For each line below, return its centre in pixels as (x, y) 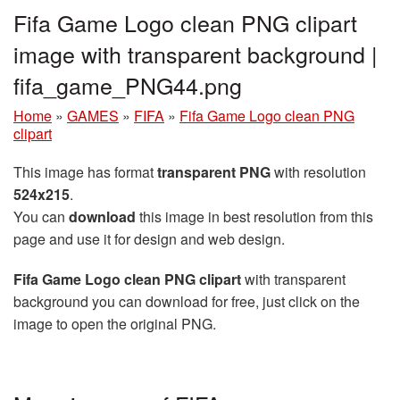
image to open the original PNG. (115, 324)
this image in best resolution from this (254, 217)
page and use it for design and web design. (149, 239)
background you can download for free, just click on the (187, 302)
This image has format (85, 172)
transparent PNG (214, 172)
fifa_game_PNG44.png (128, 85)
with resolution (318, 172)
